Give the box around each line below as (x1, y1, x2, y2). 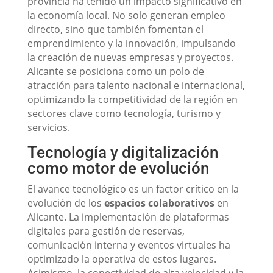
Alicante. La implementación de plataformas (27, 210, 229, 224)
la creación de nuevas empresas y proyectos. (27, 51, 233, 64)
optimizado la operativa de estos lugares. (27, 252, 216, 266)
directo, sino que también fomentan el (27, 23, 204, 36)
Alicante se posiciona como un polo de (27, 65, 204, 78)
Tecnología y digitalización (27, 143, 218, 161)
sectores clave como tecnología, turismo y (27, 107, 221, 120)
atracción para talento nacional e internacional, (27, 79, 245, 92)
